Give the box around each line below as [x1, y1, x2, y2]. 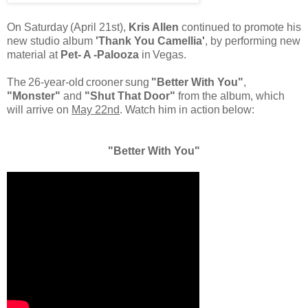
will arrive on [7, 104, 71, 116]
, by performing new [205, 35, 300, 47]
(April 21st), [70, 21, 126, 34]
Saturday [24, 21, 68, 34]
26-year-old [28, 76, 84, 89]
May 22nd [71, 104, 120, 116]
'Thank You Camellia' [96, 35, 205, 47]
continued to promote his [179, 21, 301, 34]
